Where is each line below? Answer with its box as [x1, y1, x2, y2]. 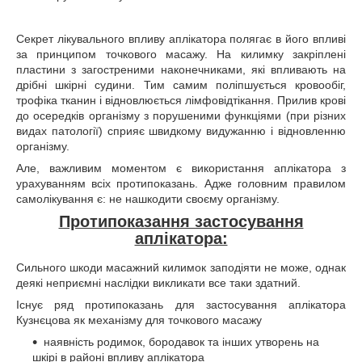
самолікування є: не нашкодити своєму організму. [16, 192, 280, 205]
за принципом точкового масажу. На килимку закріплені [16, 48, 346, 61]
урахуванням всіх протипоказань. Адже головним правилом [16, 177, 346, 190]
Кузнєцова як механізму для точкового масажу [16, 313, 265, 326]
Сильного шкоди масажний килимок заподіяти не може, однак [16, 260, 346, 274]
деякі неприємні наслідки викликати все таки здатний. [16, 276, 301, 289]
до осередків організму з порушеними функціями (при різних [16, 109, 346, 122]
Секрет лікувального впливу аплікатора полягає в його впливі [16, 32, 346, 45]
